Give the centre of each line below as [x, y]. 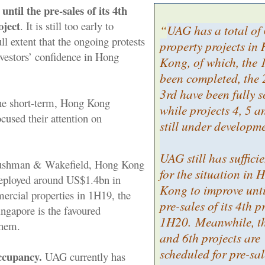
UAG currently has [83, 256]
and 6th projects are [210, 237]
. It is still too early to [67, 25]
